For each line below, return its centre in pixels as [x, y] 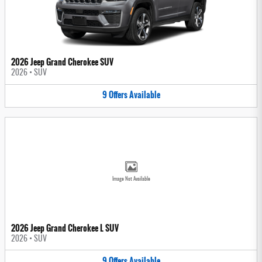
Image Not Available [131, 179]
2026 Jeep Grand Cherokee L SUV [65, 228]
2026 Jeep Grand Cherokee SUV [62, 62]
